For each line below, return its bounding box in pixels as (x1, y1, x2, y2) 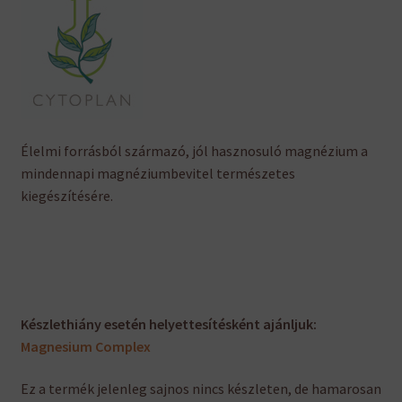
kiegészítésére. (20, 186, 113, 205)
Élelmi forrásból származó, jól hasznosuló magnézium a (20, 141, 368, 160)
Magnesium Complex (20, 336, 151, 355)
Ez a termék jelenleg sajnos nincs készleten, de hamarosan (20, 380, 381, 398)
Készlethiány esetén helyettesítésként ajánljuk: (20, 314, 317, 333)
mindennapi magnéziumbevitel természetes (20, 163, 295, 182)
